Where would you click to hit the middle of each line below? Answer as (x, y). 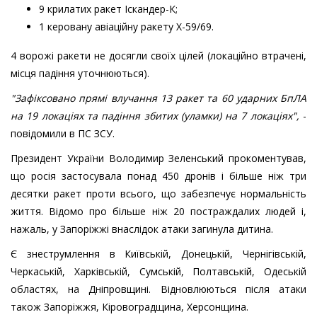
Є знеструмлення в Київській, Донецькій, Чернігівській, (158, 254)
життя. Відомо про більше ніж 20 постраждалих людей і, (158, 212)
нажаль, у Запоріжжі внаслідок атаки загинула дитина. (143, 229)
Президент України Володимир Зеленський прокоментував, (158, 158)
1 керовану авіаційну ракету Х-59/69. (126, 27)
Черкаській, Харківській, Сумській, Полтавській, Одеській (158, 272)
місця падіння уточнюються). (80, 74)
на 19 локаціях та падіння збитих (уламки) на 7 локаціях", (155, 116)
